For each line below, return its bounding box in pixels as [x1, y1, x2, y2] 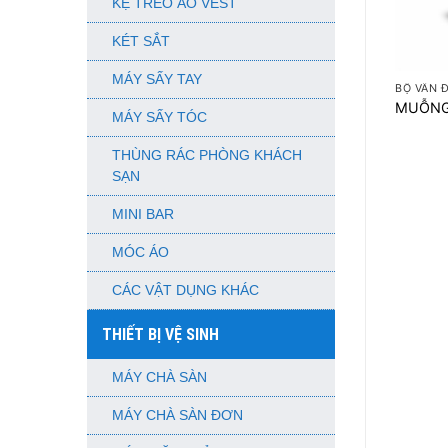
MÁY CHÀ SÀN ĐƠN [112, 408, 243, 423]
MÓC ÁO [112, 245, 169, 260]
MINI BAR [112, 207, 174, 222]
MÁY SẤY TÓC [112, 110, 207, 125]
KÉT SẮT [112, 34, 170, 49]
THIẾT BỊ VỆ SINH [102, 325, 219, 344]
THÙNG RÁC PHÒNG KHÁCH [112, 148, 302, 163]
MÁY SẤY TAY [112, 72, 202, 87]
